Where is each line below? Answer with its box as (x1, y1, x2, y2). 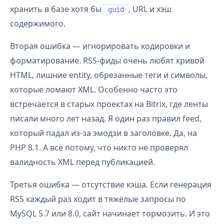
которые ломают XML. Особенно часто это (10, 84, 177, 95)
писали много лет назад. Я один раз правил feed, (10, 113, 201, 124)
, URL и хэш (128, 3, 171, 14)
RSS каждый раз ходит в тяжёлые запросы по (10, 193, 186, 204)
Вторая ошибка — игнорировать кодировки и (10, 40, 190, 51)
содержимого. (10, 18, 65, 29)
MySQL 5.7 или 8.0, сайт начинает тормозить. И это (10, 208, 210, 219)
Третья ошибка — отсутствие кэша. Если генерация (10, 179, 211, 190)
